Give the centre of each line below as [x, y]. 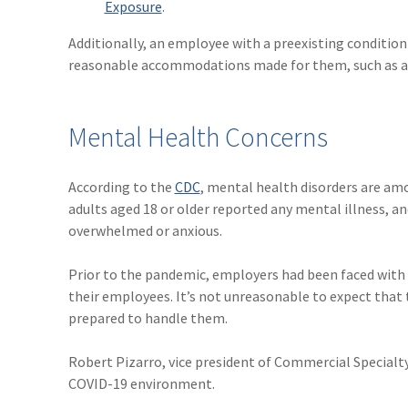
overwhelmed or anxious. [145, 231]
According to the [121, 187]
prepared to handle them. [148, 318]
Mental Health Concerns [198, 138]
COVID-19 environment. [141, 384]
